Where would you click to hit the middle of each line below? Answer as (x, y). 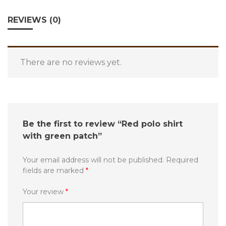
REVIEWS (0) (34, 20)
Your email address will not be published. (93, 160)
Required (182, 160)
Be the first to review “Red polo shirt (103, 124)
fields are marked (54, 171)
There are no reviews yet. (71, 62)
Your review (44, 192)
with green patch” (62, 136)
